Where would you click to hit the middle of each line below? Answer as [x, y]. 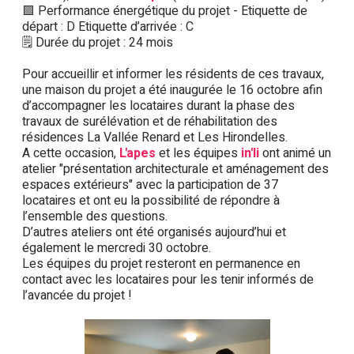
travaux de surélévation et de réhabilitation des [150, 121]
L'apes [137, 153]
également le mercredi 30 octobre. [117, 248]
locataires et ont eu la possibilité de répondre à [151, 200]
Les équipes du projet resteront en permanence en [161, 264]
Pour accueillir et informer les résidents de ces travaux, [173, 74]
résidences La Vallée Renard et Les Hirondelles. [155, 137]
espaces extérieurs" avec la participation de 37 [150, 185]
